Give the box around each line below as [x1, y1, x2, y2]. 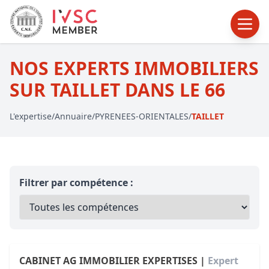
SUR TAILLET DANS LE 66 [10, 77, 225, 102]
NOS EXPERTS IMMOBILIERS [10, 56, 259, 80]
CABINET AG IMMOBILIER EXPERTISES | [19, 254, 208, 267]
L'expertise [10, 110, 52, 122]
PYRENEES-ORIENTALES [95, 110, 189, 122]
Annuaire [55, 110, 92, 122]
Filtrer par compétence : [19, 176, 133, 189]
